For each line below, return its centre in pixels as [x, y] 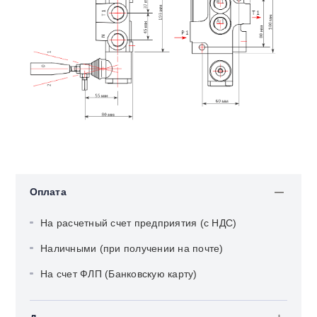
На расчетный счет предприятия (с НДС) [139, 223]
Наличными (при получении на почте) [132, 248]
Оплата [48, 191]
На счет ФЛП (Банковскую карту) [119, 273]
